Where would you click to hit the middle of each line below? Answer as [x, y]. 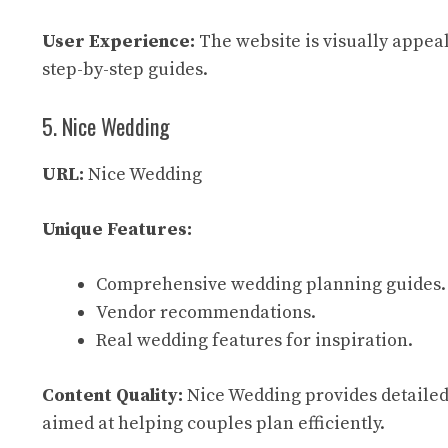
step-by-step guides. [125, 69]
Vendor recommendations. [206, 312]
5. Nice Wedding [106, 126]
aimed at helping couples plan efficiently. [213, 423]
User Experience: [118, 41]
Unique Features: [117, 229]
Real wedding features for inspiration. [254, 340]
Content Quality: [112, 395]
